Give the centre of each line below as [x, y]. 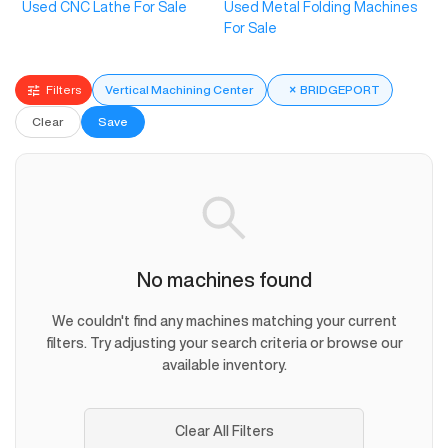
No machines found [224, 280]
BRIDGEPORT [340, 90]
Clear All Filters [224, 431]
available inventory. [224, 365]
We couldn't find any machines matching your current [224, 321]
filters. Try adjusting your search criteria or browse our [224, 343]
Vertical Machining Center [179, 90]
